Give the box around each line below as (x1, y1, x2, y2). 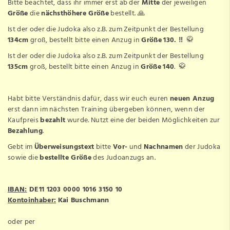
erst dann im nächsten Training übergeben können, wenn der (8, 103, 205, 116)
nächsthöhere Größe (41, 7, 109, 20)
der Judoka (183, 141, 221, 153)
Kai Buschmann (57, 194, 109, 206)
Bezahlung (8, 125, 43, 137)
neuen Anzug (170, 92, 215, 105)
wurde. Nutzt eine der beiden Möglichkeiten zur (65, 114, 220, 126)
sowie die (8, 151, 40, 164)
